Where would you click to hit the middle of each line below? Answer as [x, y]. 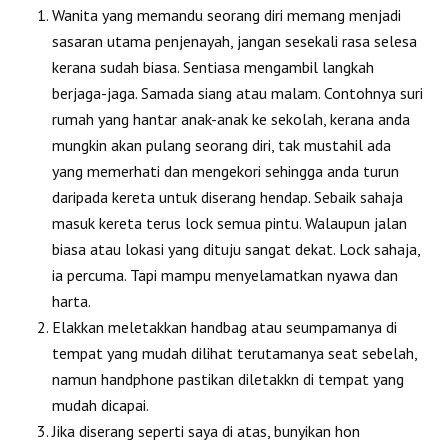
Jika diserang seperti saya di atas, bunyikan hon [206, 430]
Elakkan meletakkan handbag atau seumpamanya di [225, 326]
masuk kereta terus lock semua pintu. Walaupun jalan [230, 222]
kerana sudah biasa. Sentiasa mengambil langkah [213, 66]
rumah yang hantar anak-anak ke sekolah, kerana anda [231, 118]
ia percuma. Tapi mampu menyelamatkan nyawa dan [225, 274]
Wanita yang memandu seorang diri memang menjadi [227, 14]
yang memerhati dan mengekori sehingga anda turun [226, 170]
